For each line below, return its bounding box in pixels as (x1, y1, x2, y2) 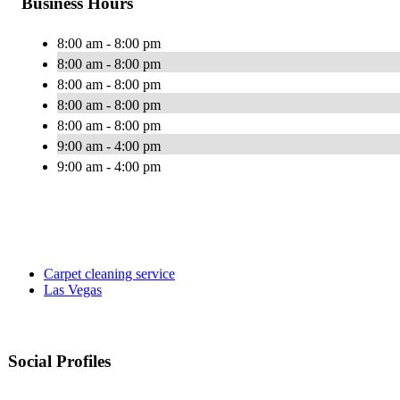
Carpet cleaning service (44, 266, 175, 282)
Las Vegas (44, 282, 102, 298)
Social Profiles (8, 352, 111, 371)
